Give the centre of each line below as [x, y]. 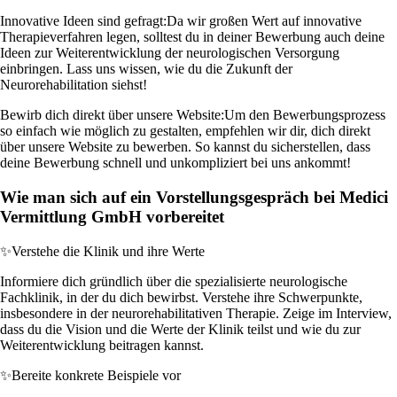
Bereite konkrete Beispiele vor [96, 375]
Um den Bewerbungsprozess [305, 115]
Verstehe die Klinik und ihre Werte [108, 251]
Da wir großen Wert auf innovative [264, 21]
